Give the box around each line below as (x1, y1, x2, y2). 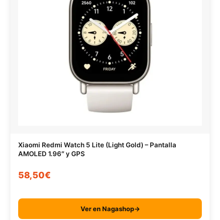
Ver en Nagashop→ (80, 205, 140, 213)
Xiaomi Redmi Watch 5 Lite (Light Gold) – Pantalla (18, 140, 176, 149)
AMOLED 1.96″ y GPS (18, 149, 85, 158)
